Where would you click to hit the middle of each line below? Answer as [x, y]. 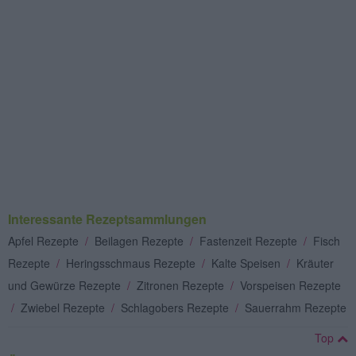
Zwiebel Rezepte [64, 307]
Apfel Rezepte [45, 240]
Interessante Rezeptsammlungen [107, 219]
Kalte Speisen [248, 263]
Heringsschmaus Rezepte [132, 263]
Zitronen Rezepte [182, 285]
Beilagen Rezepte [141, 240]
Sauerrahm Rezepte [296, 307]
